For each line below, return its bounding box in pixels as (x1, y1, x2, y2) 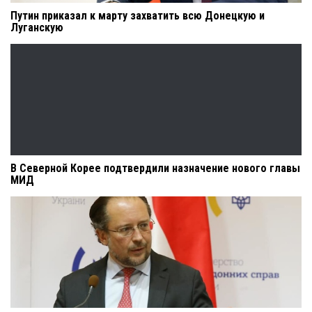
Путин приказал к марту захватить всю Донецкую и (10, 9, 265, 22)
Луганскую (10, 21, 63, 34)
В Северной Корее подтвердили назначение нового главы (10, 162, 300, 175)
